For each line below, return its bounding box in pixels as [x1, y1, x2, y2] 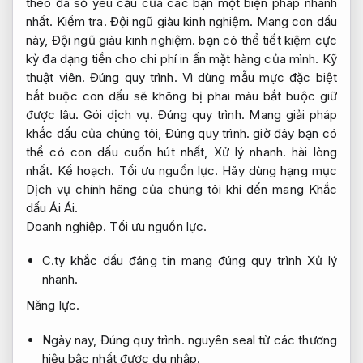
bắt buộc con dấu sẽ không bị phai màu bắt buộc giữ [26, 88, 337, 104]
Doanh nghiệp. [26, 218, 107, 234]
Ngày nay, [41, 331, 100, 348]
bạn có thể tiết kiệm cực [195, 32, 337, 48]
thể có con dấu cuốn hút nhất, [26, 143, 214, 160]
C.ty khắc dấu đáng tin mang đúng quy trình [41, 253, 307, 269]
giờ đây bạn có [249, 125, 338, 141]
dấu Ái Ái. [26, 199, 78, 216]
